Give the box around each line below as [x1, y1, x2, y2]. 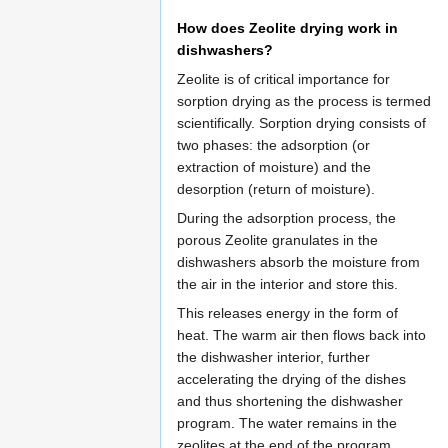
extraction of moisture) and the [177, 159, 371, 176]
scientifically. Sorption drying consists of [177, 115, 426, 132]
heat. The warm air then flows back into [177, 327, 426, 344]
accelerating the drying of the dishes [177, 371, 406, 388]
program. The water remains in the [177, 415, 397, 432]
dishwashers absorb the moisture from [177, 254, 420, 271]
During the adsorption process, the [177, 210, 396, 227]
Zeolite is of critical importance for [177, 71, 390, 88]
